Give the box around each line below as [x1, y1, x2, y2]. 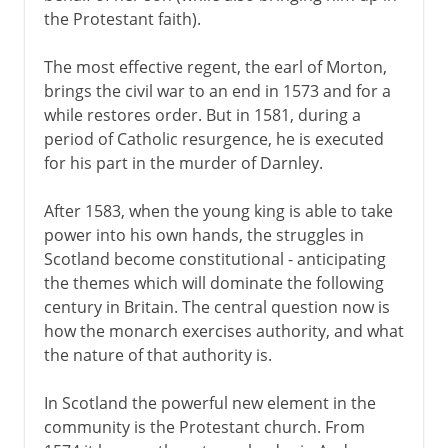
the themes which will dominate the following [43, 271, 384, 294]
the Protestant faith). [43, 7, 201, 30]
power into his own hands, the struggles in [43, 223, 364, 246]
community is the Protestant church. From [43, 415, 365, 438]
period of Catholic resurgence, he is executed [43, 127, 384, 150]
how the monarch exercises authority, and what [43, 319, 404, 342]
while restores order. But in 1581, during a [43, 103, 361, 126]
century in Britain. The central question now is [43, 295, 390, 318]
